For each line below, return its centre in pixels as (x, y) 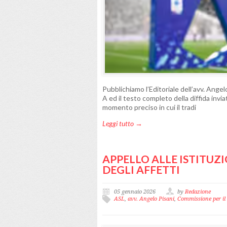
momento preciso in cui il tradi (149, 107)
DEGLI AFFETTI (141, 169)
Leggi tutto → (122, 123)
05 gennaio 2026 (135, 192)
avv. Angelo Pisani (151, 199)
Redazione (198, 192)
